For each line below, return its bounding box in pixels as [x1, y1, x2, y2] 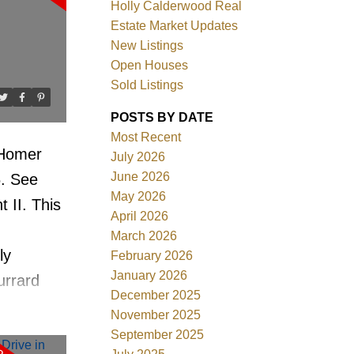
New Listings [111, 38, 184, 52]
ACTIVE [50, 104, 81, 115]
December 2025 [111, 288, 201, 302]
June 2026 [111, 169, 171, 183]
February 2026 [111, 248, 194, 262]
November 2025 [111, 307, 201, 322]
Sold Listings [111, 77, 184, 92]
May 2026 [111, 189, 167, 203]
